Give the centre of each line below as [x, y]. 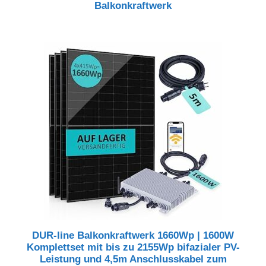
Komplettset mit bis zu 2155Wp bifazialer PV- [133, 247]
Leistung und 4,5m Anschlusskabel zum [133, 259]
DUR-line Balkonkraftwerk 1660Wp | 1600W [133, 235]
